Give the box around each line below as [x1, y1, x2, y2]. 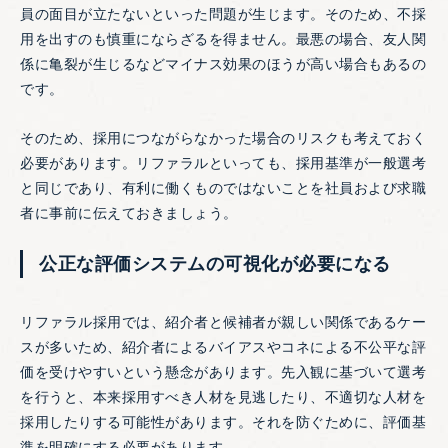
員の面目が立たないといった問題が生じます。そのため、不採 [20, 6, 426, 23]
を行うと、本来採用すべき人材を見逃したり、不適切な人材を [20, 389, 426, 406]
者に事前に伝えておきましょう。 [20, 205, 238, 222]
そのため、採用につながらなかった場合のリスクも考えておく [20, 130, 426, 147]
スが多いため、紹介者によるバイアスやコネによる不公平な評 [20, 339, 426, 356]
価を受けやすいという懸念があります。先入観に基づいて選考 [20, 364, 426, 381]
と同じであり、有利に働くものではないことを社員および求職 [20, 180, 426, 197]
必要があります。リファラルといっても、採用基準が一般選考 [20, 155, 426, 172]
